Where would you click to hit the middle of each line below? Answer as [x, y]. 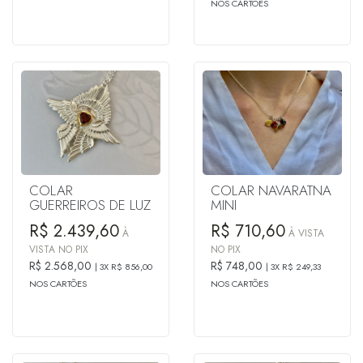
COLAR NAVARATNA [271, 190]
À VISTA [305, 233]
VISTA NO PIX [59, 249]
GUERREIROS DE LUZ [90, 205]
